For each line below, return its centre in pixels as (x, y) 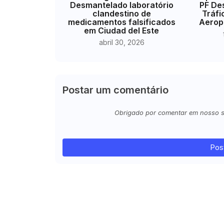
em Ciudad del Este (122, 30)
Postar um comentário (115, 90)
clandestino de (121, 13)
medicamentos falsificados (121, 22)
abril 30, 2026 (121, 42)
